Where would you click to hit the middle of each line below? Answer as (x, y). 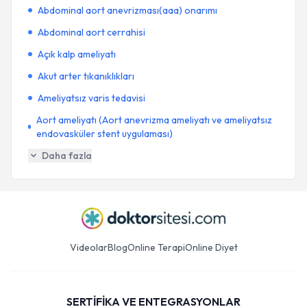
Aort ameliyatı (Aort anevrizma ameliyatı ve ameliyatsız (154, 120)
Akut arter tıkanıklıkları (86, 76)
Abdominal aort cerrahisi (91, 32)
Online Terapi (156, 247)
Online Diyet (211, 247)
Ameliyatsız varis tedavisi (91, 98)
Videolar (88, 247)
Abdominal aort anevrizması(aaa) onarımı (127, 10)
